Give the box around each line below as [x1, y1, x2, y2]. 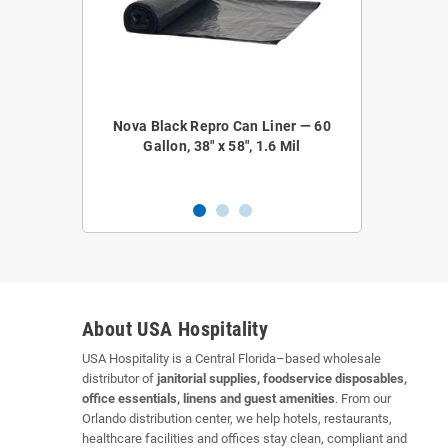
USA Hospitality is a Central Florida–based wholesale [82, 351, 381, 367]
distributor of [82, 371, 157, 387]
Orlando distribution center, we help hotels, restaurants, [82, 411, 392, 427]
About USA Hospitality [82, 318, 269, 342]
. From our [335, 391, 391, 407]
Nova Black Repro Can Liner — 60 [113, 118, 331, 135]
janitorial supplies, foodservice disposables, [157, 371, 407, 387]
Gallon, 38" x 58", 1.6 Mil [143, 138, 301, 155]
